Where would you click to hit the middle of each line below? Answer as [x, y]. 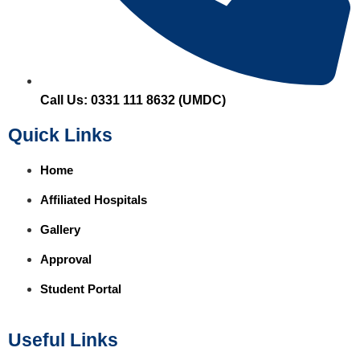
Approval [66, 260]
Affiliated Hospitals [94, 200]
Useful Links [63, 340]
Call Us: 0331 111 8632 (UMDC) [133, 100]
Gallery [60, 230]
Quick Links [60, 135]
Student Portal [81, 289]
